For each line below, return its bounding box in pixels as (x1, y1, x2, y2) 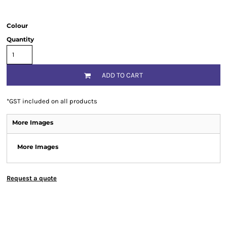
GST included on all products (9, 97, 97, 105)
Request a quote (7, 174, 57, 182)
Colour (7, 22, 28, 29)
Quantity (7, 35, 34, 43)
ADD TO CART (102, 71, 143, 80)
